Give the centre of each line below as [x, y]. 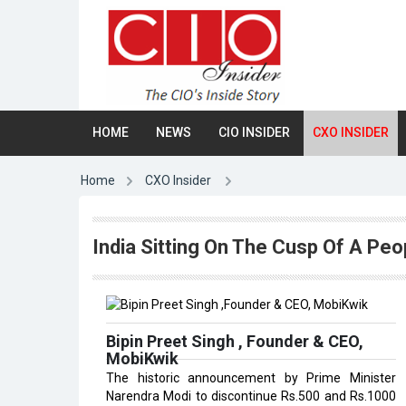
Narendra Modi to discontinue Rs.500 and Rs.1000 [251, 396]
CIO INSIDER [254, 132]
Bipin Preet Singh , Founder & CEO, [235, 342]
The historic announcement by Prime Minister [251, 378]
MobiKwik [142, 359]
